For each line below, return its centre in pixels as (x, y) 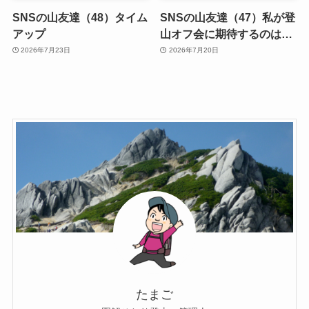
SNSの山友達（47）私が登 (228, 17)
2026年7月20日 (193, 50)
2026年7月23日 (46, 50)
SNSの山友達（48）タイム (80, 17)
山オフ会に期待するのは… (227, 33)
